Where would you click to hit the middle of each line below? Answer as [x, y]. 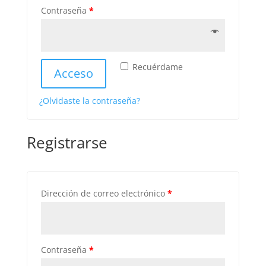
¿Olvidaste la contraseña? [89, 101]
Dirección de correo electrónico [104, 193]
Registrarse [67, 142]
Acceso [73, 73]
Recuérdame [157, 67]
